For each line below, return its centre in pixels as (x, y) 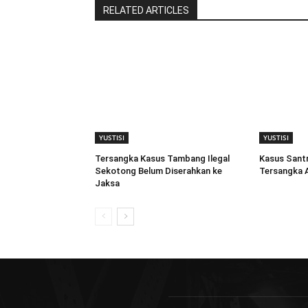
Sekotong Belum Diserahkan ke (158, 170)
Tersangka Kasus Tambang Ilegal (162, 158)
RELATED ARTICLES (146, 10)
